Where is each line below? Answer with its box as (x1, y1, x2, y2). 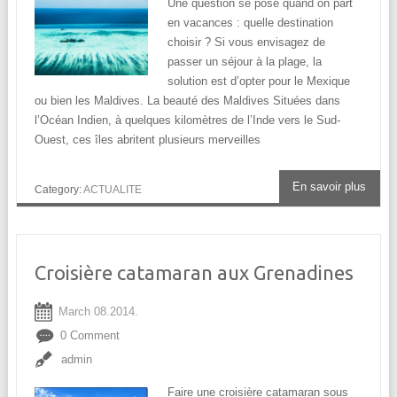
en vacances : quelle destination (167, 16, 333, 30)
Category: (34, 183, 83, 197)
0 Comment (59, 328, 120, 342)
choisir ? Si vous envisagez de (167, 35, 325, 50)
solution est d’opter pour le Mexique (167, 74, 350, 89)
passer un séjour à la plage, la (167, 55, 322, 69)
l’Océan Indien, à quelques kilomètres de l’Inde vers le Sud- (34, 113, 340, 128)
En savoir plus (292, 179, 367, 193)
